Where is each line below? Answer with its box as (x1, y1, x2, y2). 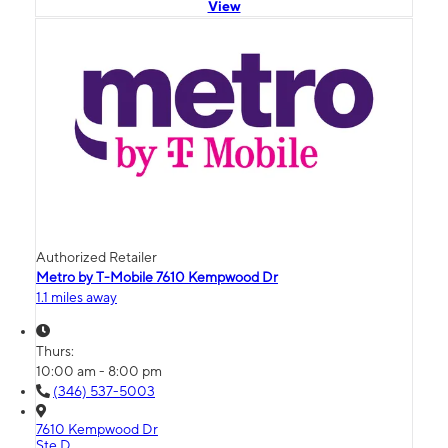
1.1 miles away (36, 289, 117, 306)
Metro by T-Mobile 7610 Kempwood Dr (36, 269, 278, 286)
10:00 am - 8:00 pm (36, 363, 162, 380)
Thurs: (36, 343, 77, 360)
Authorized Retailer (36, 249, 157, 266)
